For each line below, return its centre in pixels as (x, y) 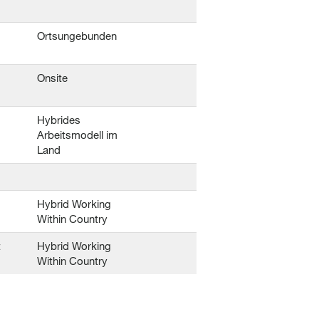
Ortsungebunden (77, 36)
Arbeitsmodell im (77, 135)
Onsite (52, 78)
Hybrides (59, 120)
